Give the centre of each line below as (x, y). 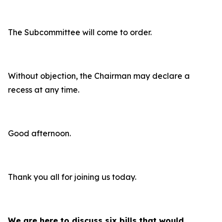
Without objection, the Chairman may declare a (99, 76)
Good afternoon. (39, 133)
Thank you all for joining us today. (72, 177)
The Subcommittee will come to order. (80, 32)
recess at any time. (44, 90)
